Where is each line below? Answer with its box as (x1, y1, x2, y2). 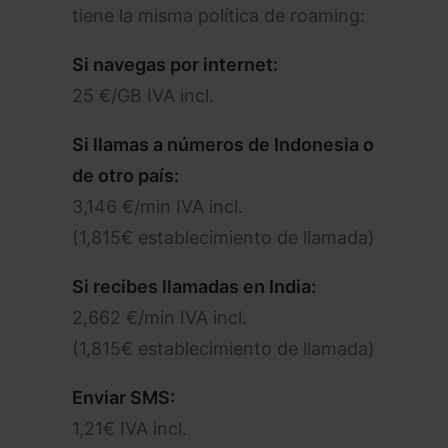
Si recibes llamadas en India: (72, 276, 316, 297)
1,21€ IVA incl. (72, 418, 187, 439)
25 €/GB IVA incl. (72, 85, 214, 106)
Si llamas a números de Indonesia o (72, 134, 374, 155)
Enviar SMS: (72, 387, 175, 408)
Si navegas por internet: (72, 54, 278, 75)
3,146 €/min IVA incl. (72, 196, 243, 217)
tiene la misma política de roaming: (72, 5, 365, 26)
